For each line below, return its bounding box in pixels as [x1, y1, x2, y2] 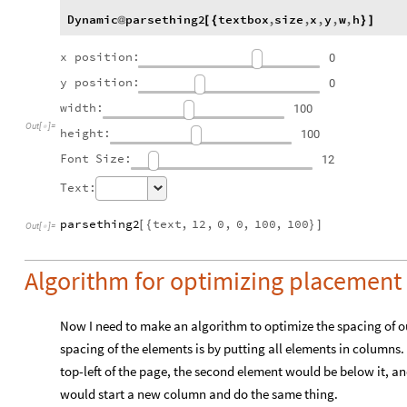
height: [60, 125, 111, 142]
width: [60, 100, 104, 116]
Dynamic [67, 12, 118, 28]
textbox [218, 12, 269, 28]
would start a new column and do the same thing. [60, 384, 338, 402]
